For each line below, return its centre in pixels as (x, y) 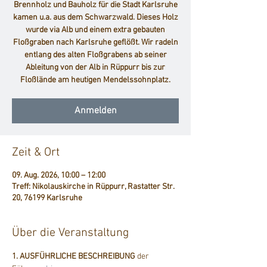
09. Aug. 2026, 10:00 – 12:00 (59, 176)
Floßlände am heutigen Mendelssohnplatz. (95, 80)
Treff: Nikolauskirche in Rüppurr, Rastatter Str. (93, 187)
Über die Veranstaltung (70, 233)
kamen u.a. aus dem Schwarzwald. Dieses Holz (95, 18)
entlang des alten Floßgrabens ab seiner (95, 55)
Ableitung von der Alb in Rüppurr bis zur (95, 68)
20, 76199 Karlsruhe (47, 198)
